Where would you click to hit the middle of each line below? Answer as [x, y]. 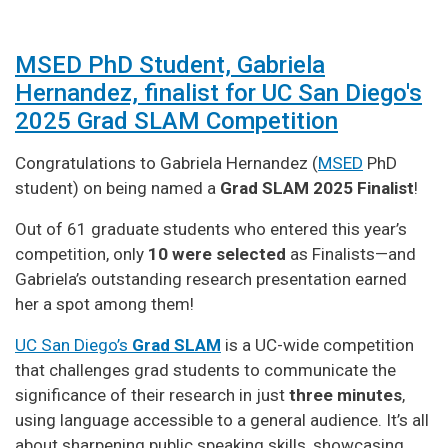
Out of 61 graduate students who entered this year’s [211, 228]
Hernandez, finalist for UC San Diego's [218, 92]
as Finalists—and [351, 253]
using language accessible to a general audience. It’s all [222, 419]
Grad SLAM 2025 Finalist [317, 187]
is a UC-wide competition [317, 344]
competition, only [81, 253]
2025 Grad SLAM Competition [176, 120]
